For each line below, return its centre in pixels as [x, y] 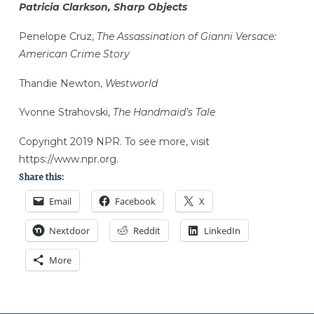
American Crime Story [74, 54]
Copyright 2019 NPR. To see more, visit [114, 142]
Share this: [41, 177]
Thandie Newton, [62, 83]
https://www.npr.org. [68, 159]
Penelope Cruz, [57, 36]
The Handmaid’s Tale [164, 112]
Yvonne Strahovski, [66, 112]
